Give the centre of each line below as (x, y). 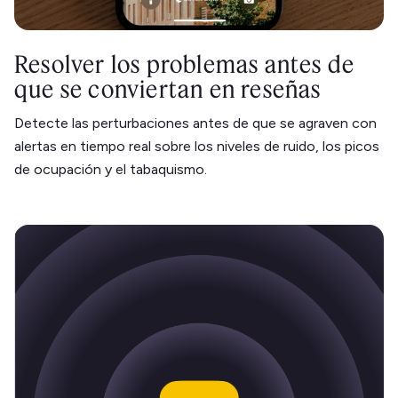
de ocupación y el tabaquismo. (111, 169)
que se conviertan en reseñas (168, 89)
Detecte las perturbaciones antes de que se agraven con (195, 123)
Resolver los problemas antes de (185, 64)
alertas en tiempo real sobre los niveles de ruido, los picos (197, 146)
